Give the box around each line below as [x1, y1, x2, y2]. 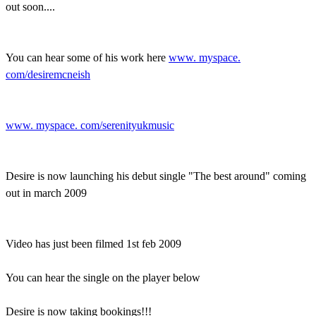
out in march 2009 [6, 186, 87, 199]
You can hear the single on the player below [6, 271, 200, 284]
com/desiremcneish [6, 68, 90, 80]
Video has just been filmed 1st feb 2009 [6, 237, 181, 250]
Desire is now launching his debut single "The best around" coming [6, 169, 306, 182]
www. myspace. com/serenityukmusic [6, 119, 174, 131]
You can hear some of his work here [6, 51, 169, 63]
